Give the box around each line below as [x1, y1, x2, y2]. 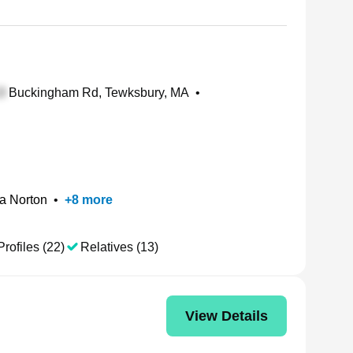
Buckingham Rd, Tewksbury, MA [6, 86, 189, 99]
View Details [185, 307, 268, 324]
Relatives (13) [80, 240, 158, 254]
